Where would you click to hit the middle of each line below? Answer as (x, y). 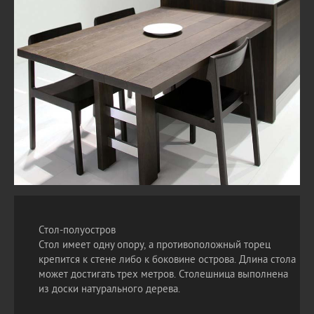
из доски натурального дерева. (109, 290)
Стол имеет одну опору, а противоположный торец (155, 246)
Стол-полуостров (77, 231)
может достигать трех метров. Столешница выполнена (163, 275)
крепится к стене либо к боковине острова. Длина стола (167, 260)
